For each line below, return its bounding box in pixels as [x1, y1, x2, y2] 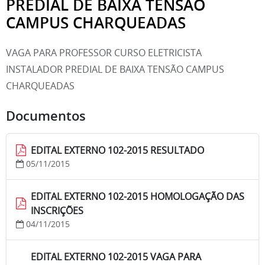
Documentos [6, 106, 86, 125]
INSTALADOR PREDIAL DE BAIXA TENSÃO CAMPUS [6, 62, 224, 76]
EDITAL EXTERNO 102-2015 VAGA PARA [31, 250, 201, 263]
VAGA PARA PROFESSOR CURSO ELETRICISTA [6, 46, 202, 59]
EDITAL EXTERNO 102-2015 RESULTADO [31, 143, 204, 157]
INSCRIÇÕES [31, 203, 83, 217]
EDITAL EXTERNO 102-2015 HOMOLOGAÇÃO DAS [31, 189, 244, 203]
